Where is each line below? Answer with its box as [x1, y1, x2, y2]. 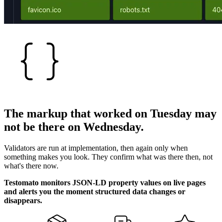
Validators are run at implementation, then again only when [4, 143, 188, 152]
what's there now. [4, 161, 58, 170]
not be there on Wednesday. [4, 120, 144, 133]
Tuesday [150, 107, 192, 120]
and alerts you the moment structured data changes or [4, 187, 185, 196]
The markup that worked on [4, 107, 150, 120]
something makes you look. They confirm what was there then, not [4, 152, 213, 161]
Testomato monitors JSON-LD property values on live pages [4, 178, 206, 187]
